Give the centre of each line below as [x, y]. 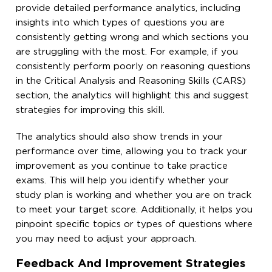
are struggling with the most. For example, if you [127, 52]
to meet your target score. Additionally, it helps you [134, 209]
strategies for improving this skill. [90, 110]
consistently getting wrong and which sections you [132, 37]
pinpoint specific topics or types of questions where [134, 224]
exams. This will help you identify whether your [123, 180]
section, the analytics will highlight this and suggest [133, 95]
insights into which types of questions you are [121, 22]
